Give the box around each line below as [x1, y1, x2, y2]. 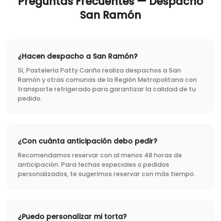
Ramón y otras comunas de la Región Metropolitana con [18, 75, 197, 84]
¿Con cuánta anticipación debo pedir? [18, 136, 157, 147]
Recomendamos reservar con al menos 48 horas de [18, 151, 182, 160]
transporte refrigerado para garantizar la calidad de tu [18, 85, 196, 94]
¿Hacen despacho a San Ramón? [18, 51, 138, 62]
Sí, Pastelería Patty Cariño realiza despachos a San [18, 66, 181, 75]
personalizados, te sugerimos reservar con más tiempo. [18, 170, 195, 179]
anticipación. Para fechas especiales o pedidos [18, 160, 169, 169]
